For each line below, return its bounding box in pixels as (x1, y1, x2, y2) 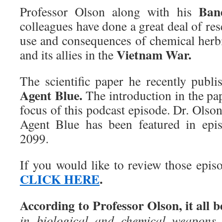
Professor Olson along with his (20, 3, 199, 20)
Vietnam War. (116, 45, 191, 64)
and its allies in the (20, 46, 116, 63)
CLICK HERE (20, 169, 100, 188)
